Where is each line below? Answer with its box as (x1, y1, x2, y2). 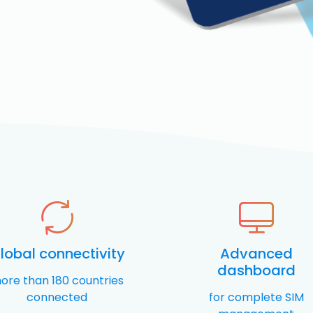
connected (27, 289, 87, 306)
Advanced (219, 244, 293, 264)
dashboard (217, 261, 296, 281)
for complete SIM (208, 289, 304, 306)
